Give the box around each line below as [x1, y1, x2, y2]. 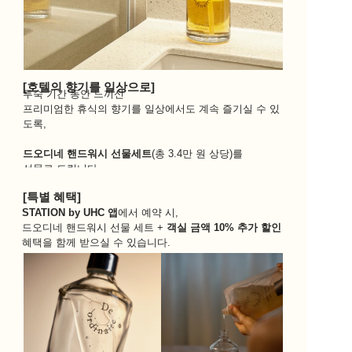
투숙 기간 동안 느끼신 [23, 87, 124, 100]
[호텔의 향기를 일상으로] [22, 80, 155, 93]
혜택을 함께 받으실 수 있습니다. [22, 236, 170, 248]
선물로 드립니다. [23, 162, 101, 174]
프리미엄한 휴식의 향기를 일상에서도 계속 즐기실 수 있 [23, 102, 280, 115]
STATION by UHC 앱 [22, 206, 118, 218]
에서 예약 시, [118, 206, 181, 218]
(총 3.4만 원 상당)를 [152, 147, 246, 159]
